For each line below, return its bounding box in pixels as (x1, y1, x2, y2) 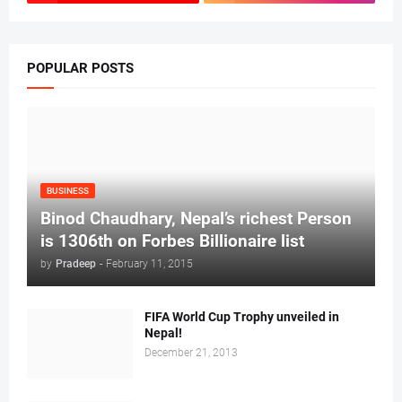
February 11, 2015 (106, 258, 193, 271)
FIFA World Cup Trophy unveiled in (144, 310, 339, 325)
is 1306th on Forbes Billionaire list (40, 231, 304, 252)
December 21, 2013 (144, 346, 238, 360)
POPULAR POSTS (27, 60, 134, 77)
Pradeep (56, 258, 96, 271)
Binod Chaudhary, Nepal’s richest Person (40, 208, 352, 230)
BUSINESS (47, 186, 89, 197)
